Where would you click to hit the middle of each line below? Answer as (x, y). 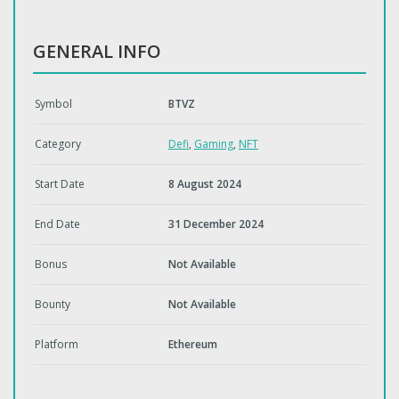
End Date (57, 224)
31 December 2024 (216, 224)
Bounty (53, 304)
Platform (57, 344)
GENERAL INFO (97, 51)
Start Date (60, 184)
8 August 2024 (205, 184)
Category (58, 144)
